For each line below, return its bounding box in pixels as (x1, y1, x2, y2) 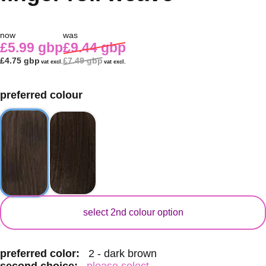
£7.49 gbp (63, 55, 103, 65)
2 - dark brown (88, 248, 157, 260)
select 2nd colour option (83, 207, 183, 218)
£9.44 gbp (63, 39, 126, 55)
